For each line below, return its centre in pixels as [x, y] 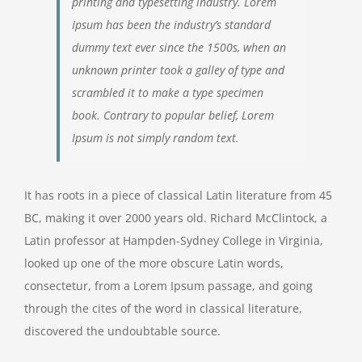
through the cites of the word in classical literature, [163, 308]
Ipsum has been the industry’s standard [171, 24]
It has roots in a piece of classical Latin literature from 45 [178, 195]
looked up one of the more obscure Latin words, [154, 263]
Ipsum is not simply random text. [156, 137]
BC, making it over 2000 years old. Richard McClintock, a [176, 217]
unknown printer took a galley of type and [178, 69]
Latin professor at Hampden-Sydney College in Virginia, [174, 240]
